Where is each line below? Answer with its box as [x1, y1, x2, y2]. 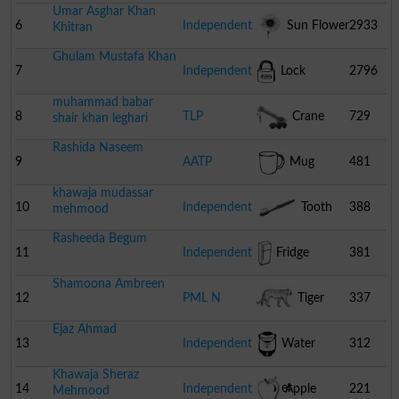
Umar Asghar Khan [52, 4, 156, 18]
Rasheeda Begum [52, 231, 147, 245]
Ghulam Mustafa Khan [52, 49, 176, 63]
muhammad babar [52, 94, 153, 109]
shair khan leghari [52, 110, 148, 125]
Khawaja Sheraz [52, 367, 139, 381]
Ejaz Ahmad [52, 322, 117, 336]
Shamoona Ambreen [52, 276, 165, 290]
